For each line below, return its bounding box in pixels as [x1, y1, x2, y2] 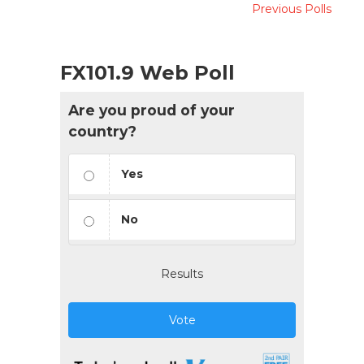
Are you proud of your [68, 101, 235, 119]
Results [161, 266, 203, 281]
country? [68, 122, 136, 140]
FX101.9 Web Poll [60, 60, 235, 84]
